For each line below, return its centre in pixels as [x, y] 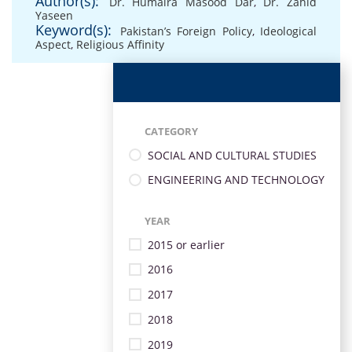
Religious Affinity [120, 44]
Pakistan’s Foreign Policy [186, 31]
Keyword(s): [73, 30]
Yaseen [54, 15]
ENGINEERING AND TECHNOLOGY [236, 180]
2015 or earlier [186, 244]
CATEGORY [171, 131]
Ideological [288, 31]
